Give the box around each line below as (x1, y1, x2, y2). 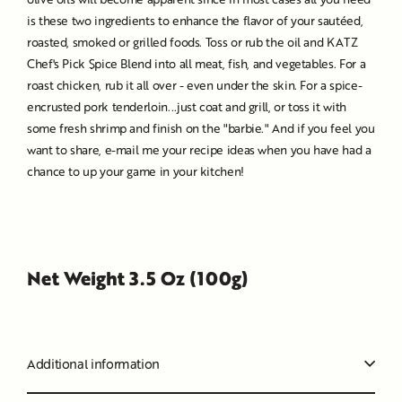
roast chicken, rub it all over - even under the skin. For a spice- (27, 75, 363, 93)
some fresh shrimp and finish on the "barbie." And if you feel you (27, 118, 375, 136)
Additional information (27, 354, 161, 372)
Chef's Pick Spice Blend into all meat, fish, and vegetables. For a (27, 54, 366, 72)
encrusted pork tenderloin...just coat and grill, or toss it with (27, 97, 346, 115)
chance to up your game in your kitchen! (27, 162, 244, 179)
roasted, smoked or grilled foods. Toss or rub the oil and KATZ (27, 32, 358, 50)
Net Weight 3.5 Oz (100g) (27, 264, 249, 293)
